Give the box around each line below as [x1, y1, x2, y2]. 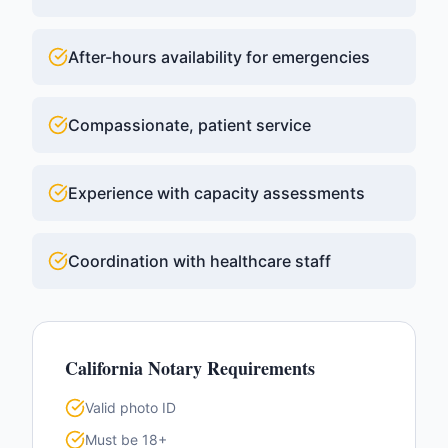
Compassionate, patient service [68, 115, 311, 135]
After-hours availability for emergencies [68, 47, 370, 67]
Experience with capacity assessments [68, 183, 365, 203]
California [65, 355, 143, 381]
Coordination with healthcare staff [68, 251, 331, 271]
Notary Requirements [143, 355, 315, 381]
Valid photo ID [85, 399, 176, 416]
